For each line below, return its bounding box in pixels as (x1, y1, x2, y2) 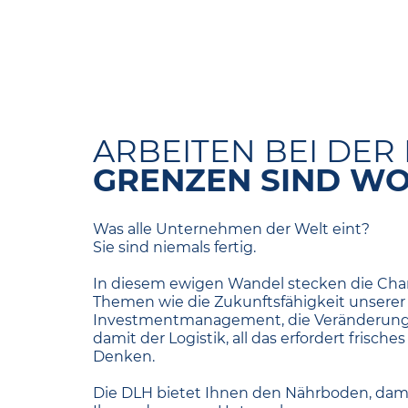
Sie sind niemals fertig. (93, 238, 256, 256)
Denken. (93, 347, 155, 365)
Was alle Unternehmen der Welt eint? (93, 219, 370, 238)
